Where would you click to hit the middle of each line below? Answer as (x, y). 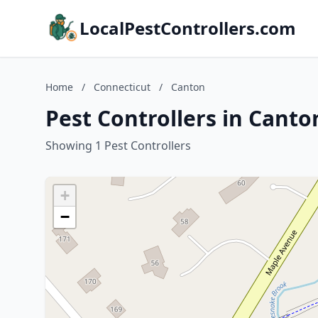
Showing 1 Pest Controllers (118, 146)
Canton (188, 87)
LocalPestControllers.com (188, 28)
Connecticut (122, 87)
